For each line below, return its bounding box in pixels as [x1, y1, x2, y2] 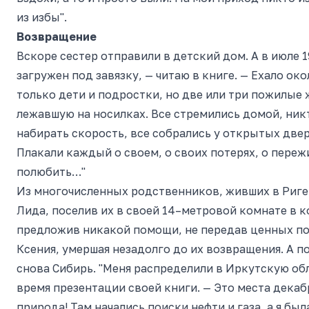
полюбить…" [17, 165, 86, 179]
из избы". [17, 10, 67, 24]
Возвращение [17, 30, 97, 43]
